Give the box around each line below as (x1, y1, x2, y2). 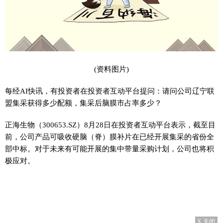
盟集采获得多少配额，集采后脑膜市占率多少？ (5, 99, 162, 108)
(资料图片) (94, 65, 129, 74)
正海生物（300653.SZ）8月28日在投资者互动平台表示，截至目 (5, 120, 216, 129)
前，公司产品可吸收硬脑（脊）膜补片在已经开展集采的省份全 (5, 132, 214, 141)
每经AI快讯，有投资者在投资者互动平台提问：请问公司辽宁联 (5, 87, 215, 96)
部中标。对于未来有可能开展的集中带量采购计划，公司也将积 (5, 144, 214, 153)
